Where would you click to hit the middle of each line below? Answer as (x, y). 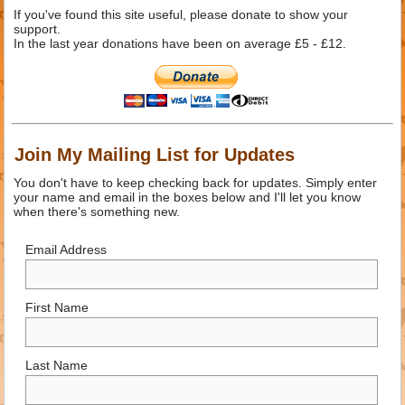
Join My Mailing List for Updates (155, 155)
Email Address (66, 250)
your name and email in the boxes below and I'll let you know (188, 197)
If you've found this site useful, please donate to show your (181, 14)
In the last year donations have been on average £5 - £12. (180, 43)
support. (38, 29)
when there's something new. (97, 212)
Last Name (56, 366)
